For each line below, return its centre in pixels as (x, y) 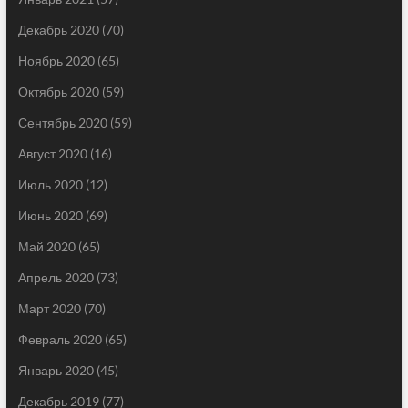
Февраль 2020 (60, 340)
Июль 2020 (50, 185)
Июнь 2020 (50, 216)
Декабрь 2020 (58, 30)
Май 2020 (46, 247)
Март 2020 (49, 309)
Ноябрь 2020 (56, 61)
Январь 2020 (56, 371)
